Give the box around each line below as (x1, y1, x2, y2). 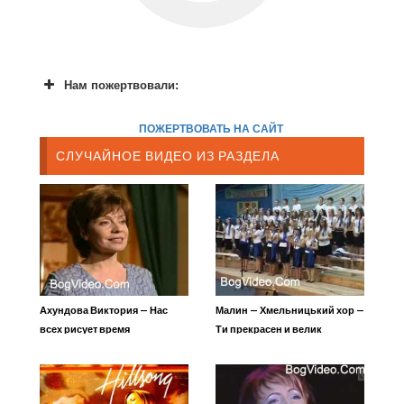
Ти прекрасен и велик (216, 322, 322, 335)
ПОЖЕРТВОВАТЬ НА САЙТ (139, 119, 283, 136)
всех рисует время (40, 322, 130, 335)
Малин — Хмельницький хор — (216, 303, 364, 316)
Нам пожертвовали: (64, 75, 179, 93)
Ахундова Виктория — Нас (40, 303, 168, 316)
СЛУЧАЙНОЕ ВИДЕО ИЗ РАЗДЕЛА (56, 147, 280, 163)
